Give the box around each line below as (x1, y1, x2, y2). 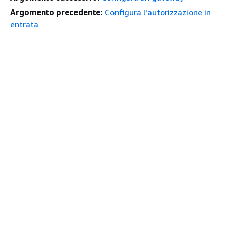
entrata (10, 19, 39, 29)
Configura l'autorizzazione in (105, 7, 211, 17)
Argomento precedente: (10, 7, 103, 17)
